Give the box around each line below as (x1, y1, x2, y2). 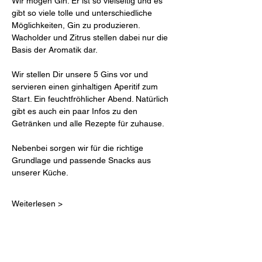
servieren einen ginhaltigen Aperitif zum (12, 82, 160, 91)
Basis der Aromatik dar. (12, 45, 98, 54)
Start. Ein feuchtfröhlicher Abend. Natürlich (12, 94, 171, 104)
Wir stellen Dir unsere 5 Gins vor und (12, 70, 150, 79)
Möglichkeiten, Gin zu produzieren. (12, 20, 142, 30)
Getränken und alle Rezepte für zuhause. (12, 119, 164, 128)
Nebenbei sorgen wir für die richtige (12, 143, 146, 153)
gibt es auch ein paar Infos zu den (12, 106, 140, 116)
